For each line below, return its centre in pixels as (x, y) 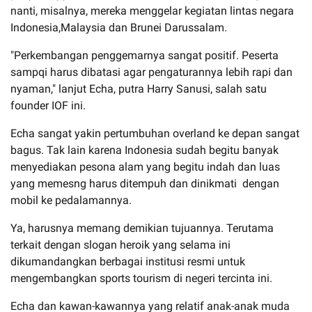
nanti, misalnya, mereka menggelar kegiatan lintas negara (152, 10)
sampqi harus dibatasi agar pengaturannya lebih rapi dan (151, 72)
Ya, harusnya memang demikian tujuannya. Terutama (142, 228)
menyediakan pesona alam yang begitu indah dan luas (145, 166)
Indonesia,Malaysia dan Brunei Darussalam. (120, 27)
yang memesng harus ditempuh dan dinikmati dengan (145, 183)
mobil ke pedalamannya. (71, 200)
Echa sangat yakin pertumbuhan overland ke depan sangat (155, 133)
